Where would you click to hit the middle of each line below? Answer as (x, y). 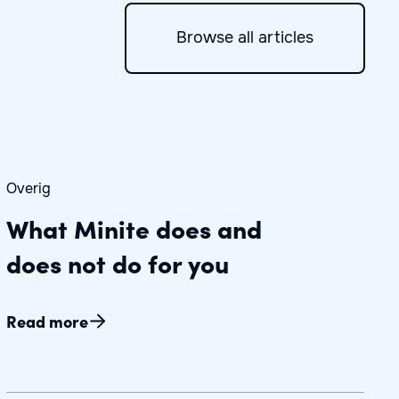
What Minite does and (134, 228)
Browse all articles (244, 37)
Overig (29, 188)
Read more (48, 321)
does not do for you (118, 262)
